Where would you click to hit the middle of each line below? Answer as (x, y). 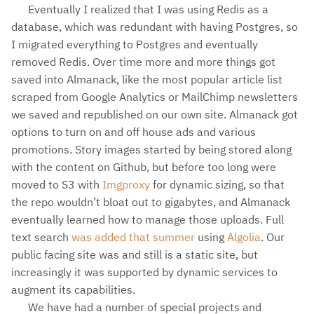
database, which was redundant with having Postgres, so (155, 26)
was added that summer (133, 237)
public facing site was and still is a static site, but (135, 254)
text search (41, 237)
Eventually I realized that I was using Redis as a (148, 9)
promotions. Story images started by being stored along (151, 149)
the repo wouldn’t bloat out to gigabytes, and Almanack (151, 202)
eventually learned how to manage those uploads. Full (148, 219)
